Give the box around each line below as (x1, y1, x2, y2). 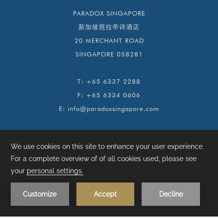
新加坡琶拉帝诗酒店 (78, 22, 140, 31)
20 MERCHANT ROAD (74, 36, 144, 44)
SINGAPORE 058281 (75, 50, 143, 58)
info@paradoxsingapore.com (68, 104, 159, 112)
